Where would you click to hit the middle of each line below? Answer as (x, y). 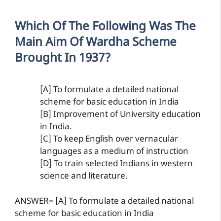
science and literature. (84, 177)
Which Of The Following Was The (105, 27)
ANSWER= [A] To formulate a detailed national (104, 202)
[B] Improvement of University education (120, 115)
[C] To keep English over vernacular (109, 140)
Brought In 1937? (63, 59)
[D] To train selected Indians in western (116, 164)
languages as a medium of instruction (114, 152)
